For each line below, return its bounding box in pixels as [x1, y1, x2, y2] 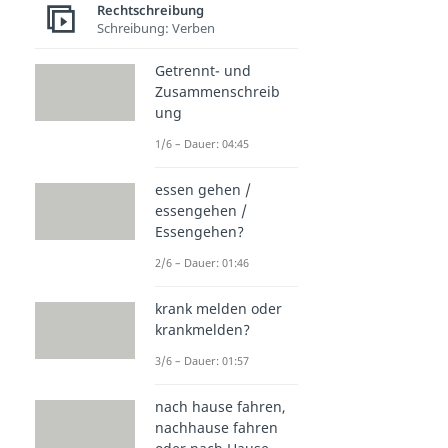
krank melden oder [155, 299, 282, 319]
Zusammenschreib [155, 82, 280, 102]
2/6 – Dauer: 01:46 [155, 255, 249, 271]
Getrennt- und [155, 61, 251, 81]
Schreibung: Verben [97, 18, 215, 37]
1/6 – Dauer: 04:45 [155, 136, 249, 152]
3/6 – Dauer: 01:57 [155, 353, 249, 369]
